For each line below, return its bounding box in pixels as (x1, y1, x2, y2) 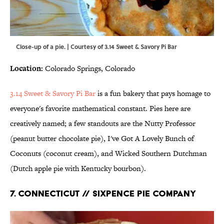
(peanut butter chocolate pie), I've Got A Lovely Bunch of (10, 133, 194, 144)
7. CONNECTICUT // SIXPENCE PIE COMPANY (10, 188, 196, 199)
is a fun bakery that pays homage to (95, 88, 210, 99)
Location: (10, 63, 43, 74)
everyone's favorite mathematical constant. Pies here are (10, 103, 190, 114)
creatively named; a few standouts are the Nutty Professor (10, 118, 195, 129)
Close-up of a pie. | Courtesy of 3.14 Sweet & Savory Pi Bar (16, 42, 176, 51)
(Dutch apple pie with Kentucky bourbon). (10, 163, 146, 174)
